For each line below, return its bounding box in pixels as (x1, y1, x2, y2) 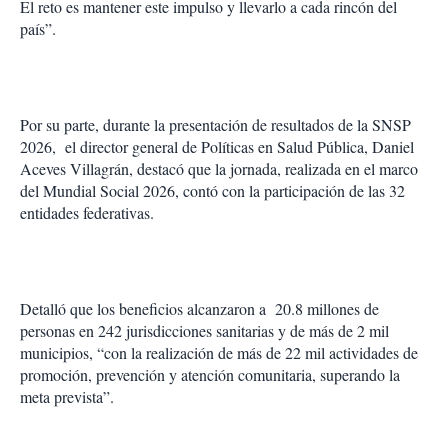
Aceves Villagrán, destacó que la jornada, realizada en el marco (20, 158, 418, 180)
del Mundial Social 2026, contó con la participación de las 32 (20, 180, 405, 202)
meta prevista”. (20, 386, 114, 408)
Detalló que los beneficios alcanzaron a (20, 298, 266, 320)
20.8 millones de (275, 298, 379, 320)
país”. (20, 18, 56, 40)
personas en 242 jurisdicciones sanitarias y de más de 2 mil (20, 320, 389, 342)
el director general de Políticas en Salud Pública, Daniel (65, 136, 414, 158)
